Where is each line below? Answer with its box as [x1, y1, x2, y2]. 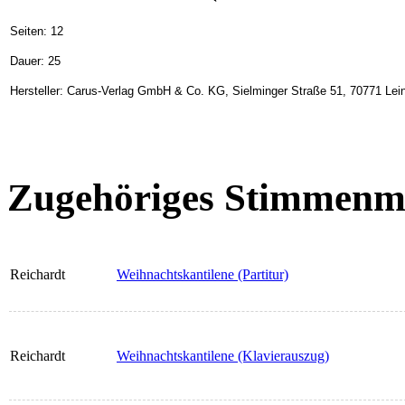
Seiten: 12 [10, 24, 63, 38]
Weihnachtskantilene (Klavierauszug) [117, 348, 329, 364]
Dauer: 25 [10, 53, 61, 68]
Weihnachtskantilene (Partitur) [117, 267, 288, 283]
